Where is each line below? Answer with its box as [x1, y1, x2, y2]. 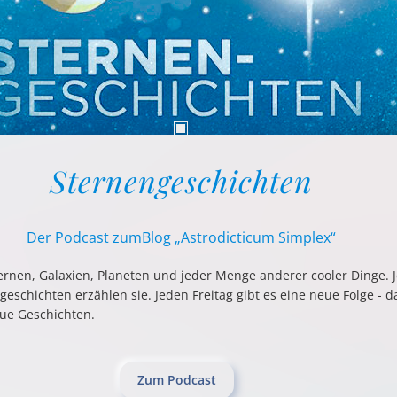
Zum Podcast [136, 371, 216, 388]
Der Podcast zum [26, 228, 142, 247]
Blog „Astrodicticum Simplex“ [141, 228, 336, 247]
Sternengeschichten [49, 160, 313, 201]
